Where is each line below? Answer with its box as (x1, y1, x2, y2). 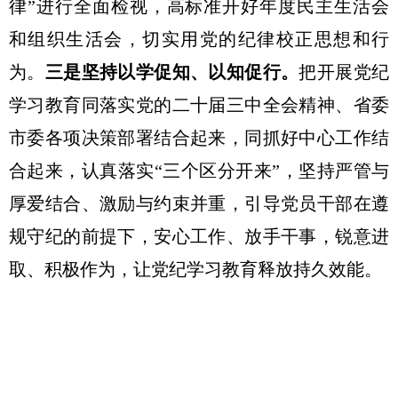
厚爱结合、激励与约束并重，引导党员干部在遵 (9, 193, 389, 213)
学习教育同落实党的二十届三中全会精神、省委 (9, 94, 389, 115)
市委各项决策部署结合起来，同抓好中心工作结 (9, 127, 389, 147)
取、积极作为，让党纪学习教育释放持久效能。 (9, 259, 382, 279)
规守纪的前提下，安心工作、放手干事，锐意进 (9, 226, 389, 246)
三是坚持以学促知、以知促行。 (44, 61, 299, 82)
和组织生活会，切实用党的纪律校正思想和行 (9, 28, 389, 49)
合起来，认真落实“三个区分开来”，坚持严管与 (9, 160, 389, 180)
